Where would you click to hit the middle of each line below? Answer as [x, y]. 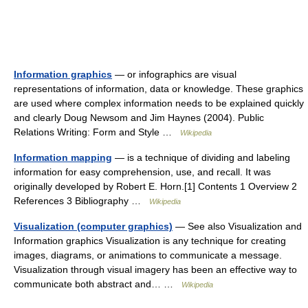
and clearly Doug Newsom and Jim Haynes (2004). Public [139, 118]
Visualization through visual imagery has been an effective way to [155, 269]
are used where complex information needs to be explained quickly [159, 103]
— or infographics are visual [174, 74]
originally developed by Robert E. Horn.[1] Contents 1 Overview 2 [155, 186]
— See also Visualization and [237, 226]
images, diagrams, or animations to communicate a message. [148, 255]
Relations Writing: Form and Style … [97, 132]
